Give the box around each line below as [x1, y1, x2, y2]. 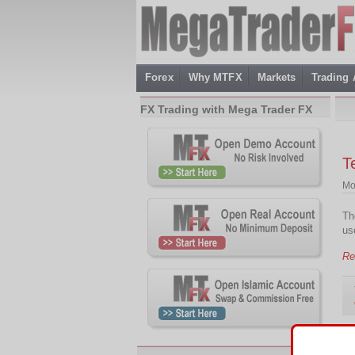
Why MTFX [188, 71, 242, 83]
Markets [257, 71, 296, 83]
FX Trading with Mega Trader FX [140, 103, 312, 116]
